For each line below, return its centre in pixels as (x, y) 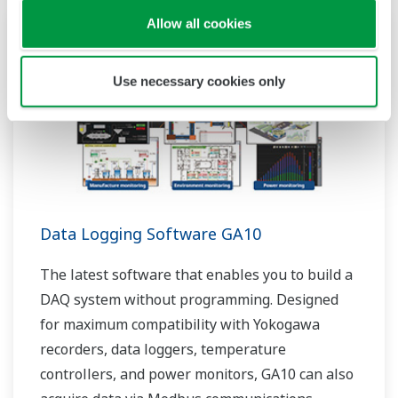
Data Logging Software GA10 (151, 234)
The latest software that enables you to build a (196, 275)
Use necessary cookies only (199, 81)
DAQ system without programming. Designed (189, 300)
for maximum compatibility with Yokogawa (180, 325)
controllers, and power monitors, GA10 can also (197, 374)
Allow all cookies (199, 23)
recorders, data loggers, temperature (163, 350)
